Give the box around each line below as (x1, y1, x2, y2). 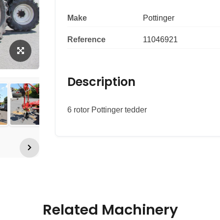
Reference (67, 35, 106, 44)
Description (67, 74, 136, 90)
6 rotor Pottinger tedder (67, 106, 147, 114)
